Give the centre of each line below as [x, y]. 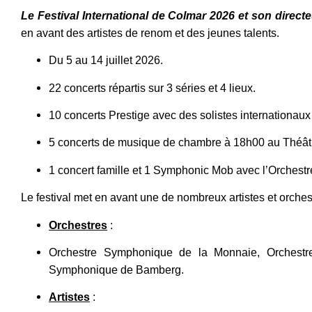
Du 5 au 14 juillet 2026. [106, 61]
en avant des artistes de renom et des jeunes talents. [150, 33]
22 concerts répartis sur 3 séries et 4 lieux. [152, 88]
